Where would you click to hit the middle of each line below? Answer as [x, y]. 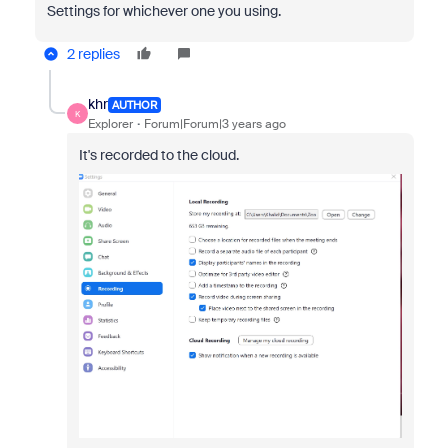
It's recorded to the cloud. [158, 155]
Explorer [110, 124]
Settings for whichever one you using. [165, 11]
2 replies [93, 54]
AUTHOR [134, 104]
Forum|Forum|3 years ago [214, 124]
